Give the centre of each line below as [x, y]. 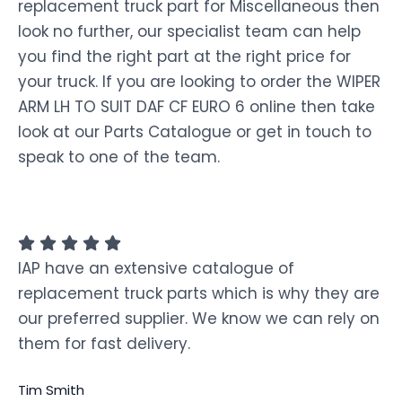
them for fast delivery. [104, 343]
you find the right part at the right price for [184, 56]
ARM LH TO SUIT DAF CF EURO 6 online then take [197, 106]
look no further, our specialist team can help [189, 31]
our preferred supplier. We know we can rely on [199, 318]
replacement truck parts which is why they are [199, 293]
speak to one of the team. [119, 157]
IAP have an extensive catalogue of [156, 268]
